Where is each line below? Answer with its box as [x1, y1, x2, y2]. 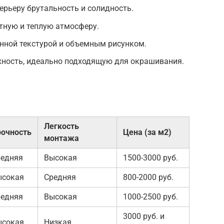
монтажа [44, 133, 79, 143]
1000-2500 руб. [123, 191, 178, 201]
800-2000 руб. [123, 172, 173, 182]
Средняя [44, 172, 76, 182]
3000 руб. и [123, 211, 164, 221]
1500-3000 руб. [123, 152, 178, 162]
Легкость [44, 121, 79, 131]
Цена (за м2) [123, 127, 171, 137]
